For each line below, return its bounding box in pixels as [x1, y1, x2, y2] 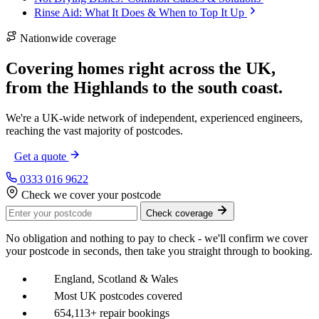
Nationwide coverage [20, 32, 116, 45]
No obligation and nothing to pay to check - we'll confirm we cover [6, 232, 308, 244]
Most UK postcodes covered [51, 290, 182, 302]
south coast [198, 78, 278, 98]
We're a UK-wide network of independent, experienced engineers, [6, 112, 303, 124]
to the [148, 78, 198, 98]
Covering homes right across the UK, [6, 59, 276, 78]
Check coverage [146, 208, 216, 219]
